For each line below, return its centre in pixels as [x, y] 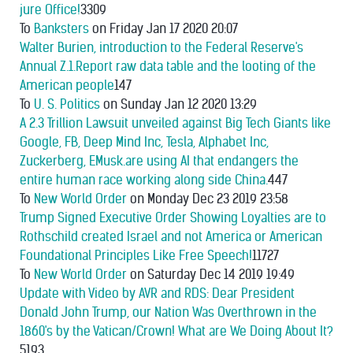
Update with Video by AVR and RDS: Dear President [157, 294]
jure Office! [50, 10]
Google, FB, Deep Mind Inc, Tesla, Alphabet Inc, [144, 142]
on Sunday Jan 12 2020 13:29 [178, 104]
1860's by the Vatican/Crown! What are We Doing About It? [176, 331]
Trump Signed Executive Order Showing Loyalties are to [173, 218]
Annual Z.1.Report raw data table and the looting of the [168, 67]
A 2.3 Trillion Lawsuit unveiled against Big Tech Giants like [175, 123]
